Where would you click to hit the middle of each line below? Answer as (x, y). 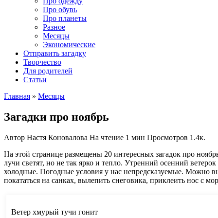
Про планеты (65, 18)
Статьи (35, 80)
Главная (17, 96)
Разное (54, 27)
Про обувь (60, 9)
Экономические (69, 45)
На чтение (107, 137)
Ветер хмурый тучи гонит (54, 212)
